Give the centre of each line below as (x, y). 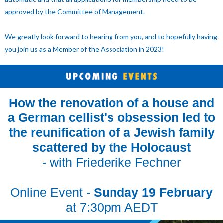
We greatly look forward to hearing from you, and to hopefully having (111, 37)
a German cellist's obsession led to (111, 117)
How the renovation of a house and (111, 103)
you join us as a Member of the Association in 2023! (85, 49)
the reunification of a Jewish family (111, 132)
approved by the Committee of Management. (75, 12)
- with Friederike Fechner (111, 162)
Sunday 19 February (151, 192)
